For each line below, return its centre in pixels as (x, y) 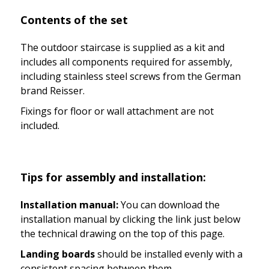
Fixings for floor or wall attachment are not (117, 111)
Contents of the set (74, 20)
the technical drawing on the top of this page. (122, 233)
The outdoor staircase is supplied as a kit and (122, 47)
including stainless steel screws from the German (131, 76)
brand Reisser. (53, 90)
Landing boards (59, 254)
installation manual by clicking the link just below (130, 219)
